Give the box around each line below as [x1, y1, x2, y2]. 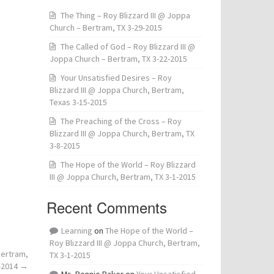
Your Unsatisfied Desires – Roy [61, 72, 172, 83]
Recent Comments [46, 196, 167, 218]
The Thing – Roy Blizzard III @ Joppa [61, 10, 190, 21]
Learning [61, 225, 92, 236]
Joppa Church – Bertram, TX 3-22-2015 [50, 53, 187, 64]
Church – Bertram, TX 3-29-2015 [50, 22, 162, 33]
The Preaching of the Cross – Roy [61, 116, 182, 127]
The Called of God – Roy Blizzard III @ [61, 41, 195, 52]
